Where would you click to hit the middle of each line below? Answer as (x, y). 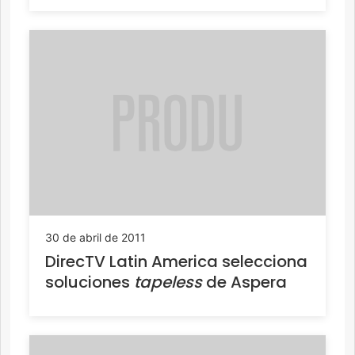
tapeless (168, 282)
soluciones (90, 282)
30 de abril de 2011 (95, 238)
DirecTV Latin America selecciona (176, 262)
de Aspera (244, 282)
